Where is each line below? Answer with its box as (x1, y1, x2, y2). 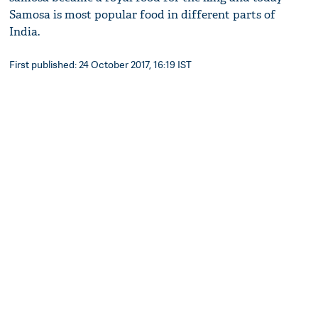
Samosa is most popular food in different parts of (9, 7, 276, 23)
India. (9, 24, 40, 40)
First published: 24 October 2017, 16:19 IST (9, 57, 192, 72)
